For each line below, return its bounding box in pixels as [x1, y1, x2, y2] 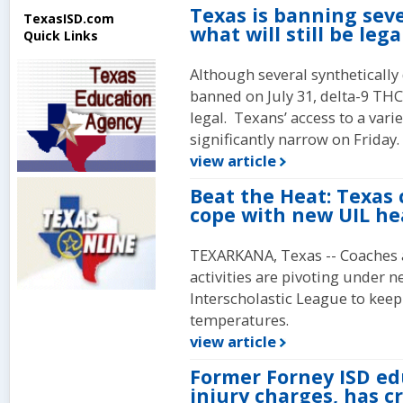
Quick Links [23, 26, 98, 44]
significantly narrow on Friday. [190, 129, 399, 149]
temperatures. [190, 309, 289, 330]
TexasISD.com [23, 9, 114, 27]
